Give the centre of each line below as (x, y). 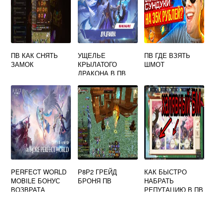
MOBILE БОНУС (36, 181)
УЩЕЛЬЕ (91, 55)
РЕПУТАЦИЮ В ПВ (174, 190)
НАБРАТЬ (159, 181)
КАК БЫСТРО (166, 172)
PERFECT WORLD (39, 172)
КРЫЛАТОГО (97, 64)
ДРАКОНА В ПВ (102, 73)
